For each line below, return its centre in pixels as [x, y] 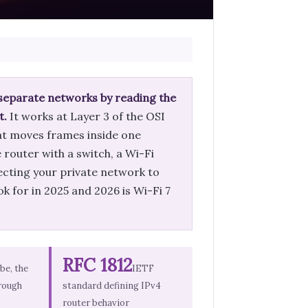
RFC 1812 [97, 265]
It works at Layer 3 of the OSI [86, 116]
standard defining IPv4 [111, 286]
